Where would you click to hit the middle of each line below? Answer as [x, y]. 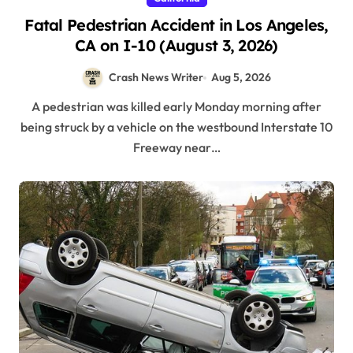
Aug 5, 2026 [242, 78]
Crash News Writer [156, 78]
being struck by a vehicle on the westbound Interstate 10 [176, 126]
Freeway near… [176, 147]
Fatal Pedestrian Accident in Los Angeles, [176, 25]
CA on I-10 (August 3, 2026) [176, 46]
